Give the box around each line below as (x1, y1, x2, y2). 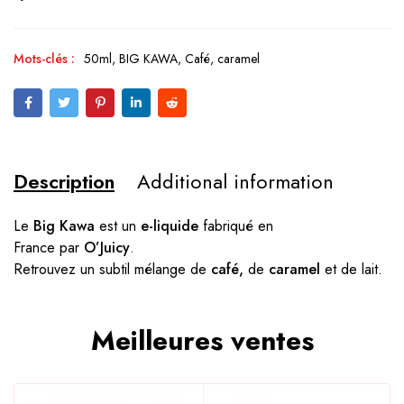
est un (95, 216, 141, 237)
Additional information (137, 167, 334, 197)
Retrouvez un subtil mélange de (14, 259, 207, 280)
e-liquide (141, 216, 198, 237)
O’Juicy (84, 237, 130, 259)
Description (14, 167, 115, 197)
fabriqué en (198, 216, 273, 237)
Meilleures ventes (90, 321, 314, 361)
